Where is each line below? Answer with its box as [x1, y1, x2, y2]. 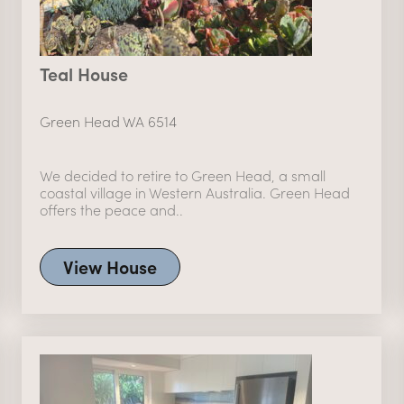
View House [62, 252, 157, 280]
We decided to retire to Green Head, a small [39, 164, 326, 186]
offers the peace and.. [39, 198, 183, 220]
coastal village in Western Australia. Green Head [39, 181, 350, 203]
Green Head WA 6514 [39, 110, 177, 132]
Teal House [39, 60, 128, 87]
